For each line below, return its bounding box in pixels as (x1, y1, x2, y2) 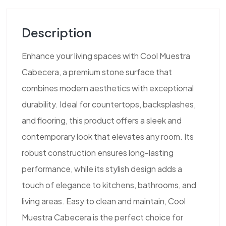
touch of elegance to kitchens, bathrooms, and (22, 179, 196, 190)
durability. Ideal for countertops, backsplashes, (22, 98, 196, 109)
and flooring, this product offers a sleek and (22, 115, 182, 126)
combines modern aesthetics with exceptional (22, 82, 194, 93)
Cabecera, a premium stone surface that (22, 66, 172, 77)
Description (22, 24, 91, 40)
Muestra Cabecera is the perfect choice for (22, 211, 183, 222)
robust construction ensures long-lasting (22, 147, 174, 158)
